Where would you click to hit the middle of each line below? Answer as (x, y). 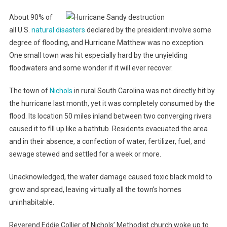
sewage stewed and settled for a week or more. (85, 154)
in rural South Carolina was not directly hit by (143, 91)
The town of (29, 91)
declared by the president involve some (148, 30)
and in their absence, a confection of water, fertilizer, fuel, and (107, 142)
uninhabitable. (31, 202)
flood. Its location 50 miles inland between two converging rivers (110, 116)
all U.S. (20, 30)
